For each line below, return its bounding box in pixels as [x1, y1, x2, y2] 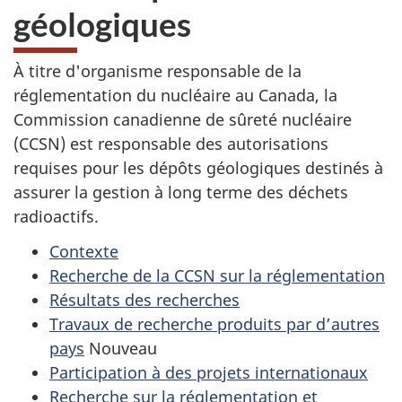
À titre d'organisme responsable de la [13, 60, 301, 82]
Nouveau [89, 336, 157, 359]
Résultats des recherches [49, 288, 240, 310]
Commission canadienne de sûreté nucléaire [13, 109, 352, 130]
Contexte [49, 240, 118, 262]
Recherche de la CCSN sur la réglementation [49, 264, 385, 286]
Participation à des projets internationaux [49, 361, 368, 383]
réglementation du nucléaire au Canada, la [13, 84, 337, 106]
